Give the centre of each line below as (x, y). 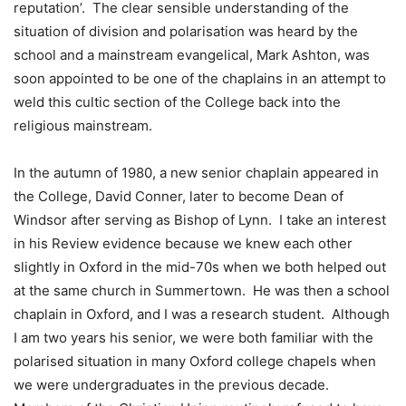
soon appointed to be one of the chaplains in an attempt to (200, 79)
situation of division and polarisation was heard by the (186, 32)
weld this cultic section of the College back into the (177, 102)
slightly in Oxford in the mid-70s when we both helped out (200, 267)
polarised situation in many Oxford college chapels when (195, 362)
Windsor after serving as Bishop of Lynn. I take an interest (200, 220)
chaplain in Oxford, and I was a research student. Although (202, 314)
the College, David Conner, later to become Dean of (179, 197)
